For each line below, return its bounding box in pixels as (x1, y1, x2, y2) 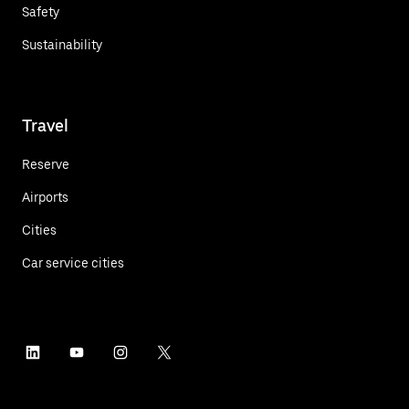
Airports (22, 189, 68, 204)
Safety (22, 4, 59, 19)
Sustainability (22, 37, 102, 52)
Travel (22, 115, 68, 135)
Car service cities (22, 255, 124, 270)
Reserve (22, 156, 69, 172)
